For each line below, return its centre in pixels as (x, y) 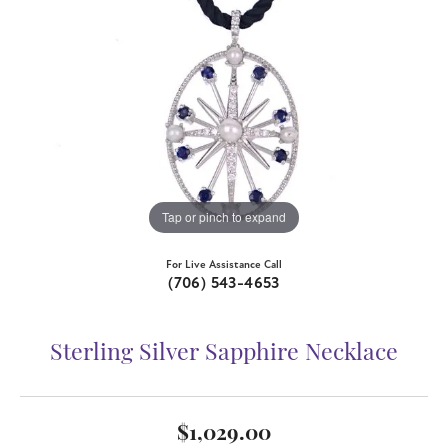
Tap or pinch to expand (224, 217)
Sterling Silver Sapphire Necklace (224, 354)
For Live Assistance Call (224, 264)
